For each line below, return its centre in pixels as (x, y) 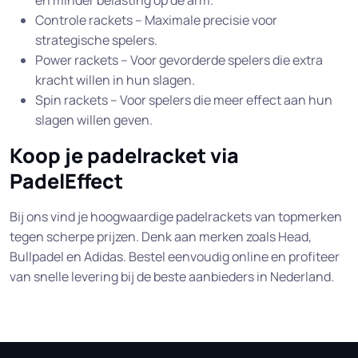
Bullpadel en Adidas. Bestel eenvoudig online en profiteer (175, 257)
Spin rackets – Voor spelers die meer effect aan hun (184, 100)
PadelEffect (66, 181)
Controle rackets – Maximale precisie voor (156, 20)
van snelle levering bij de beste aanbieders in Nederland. (172, 277)
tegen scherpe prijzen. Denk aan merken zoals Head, (161, 237)
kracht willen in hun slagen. (115, 80)
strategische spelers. (96, 40)
